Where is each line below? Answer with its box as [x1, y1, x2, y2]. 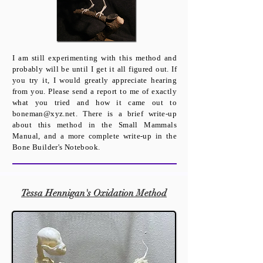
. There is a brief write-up [75, 109, 177, 118]
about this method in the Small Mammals [12, 120, 177, 129]
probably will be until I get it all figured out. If [12, 65, 177, 73]
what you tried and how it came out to [12, 98, 177, 107]
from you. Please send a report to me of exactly [12, 87, 177, 96]
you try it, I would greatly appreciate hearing [12, 76, 177, 85]
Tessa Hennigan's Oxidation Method [21, 187, 167, 199]
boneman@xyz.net [12, 109, 76, 118]
